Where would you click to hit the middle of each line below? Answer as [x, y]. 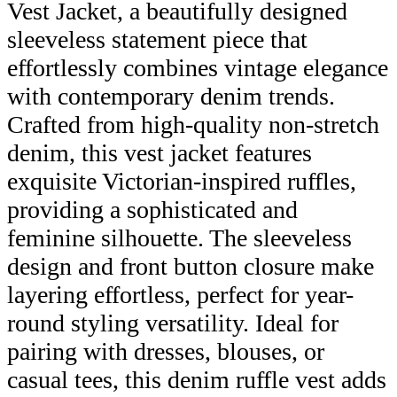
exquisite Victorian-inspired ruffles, [182, 181]
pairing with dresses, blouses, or [166, 351]
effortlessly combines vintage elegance [198, 67]
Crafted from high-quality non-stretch [193, 124]
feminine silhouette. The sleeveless [179, 237]
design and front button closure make [191, 266]
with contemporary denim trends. [171, 96]
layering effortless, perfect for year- [180, 294]
